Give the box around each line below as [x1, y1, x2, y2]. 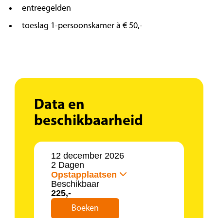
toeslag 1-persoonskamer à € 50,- [22, 21, 143, 31]
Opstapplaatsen [51, 169, 117, 180]
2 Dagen [51, 160, 84, 170]
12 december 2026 [56, 151, 124, 161]
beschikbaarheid [34, 114, 143, 129]
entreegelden [22, 4, 71, 14]
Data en [34, 98, 85, 113]
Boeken [72, 204, 99, 214]
